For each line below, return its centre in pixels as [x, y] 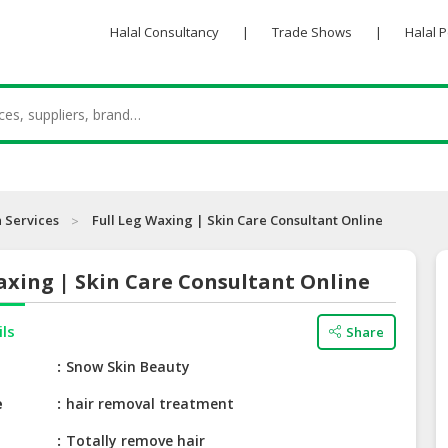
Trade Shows [311, 32]
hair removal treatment [150, 404]
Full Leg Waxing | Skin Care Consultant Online [237, 220]
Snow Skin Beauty [128, 367]
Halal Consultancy [164, 32]
